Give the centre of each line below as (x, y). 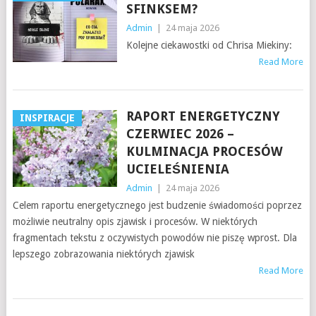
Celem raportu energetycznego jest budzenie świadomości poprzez (157, 205)
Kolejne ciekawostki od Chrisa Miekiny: (209, 45)
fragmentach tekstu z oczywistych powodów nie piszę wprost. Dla (154, 238)
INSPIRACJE (47, 118)
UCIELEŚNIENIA (177, 169)
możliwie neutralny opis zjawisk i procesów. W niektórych (135, 221)
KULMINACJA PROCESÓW (204, 151)
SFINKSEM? (162, 9)
